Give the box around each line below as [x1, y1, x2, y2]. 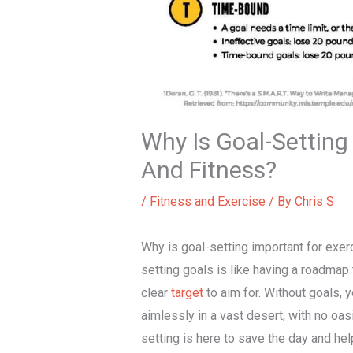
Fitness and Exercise [149, 193, 266, 209]
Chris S [294, 193, 334, 209]
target [170, 284, 203, 300]
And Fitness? [140, 155, 277, 184]
